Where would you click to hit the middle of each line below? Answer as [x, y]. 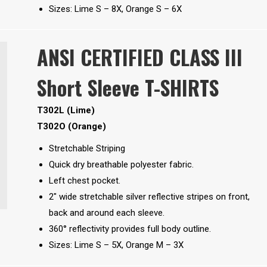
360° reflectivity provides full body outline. [130, 229]
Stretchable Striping [87, 149]
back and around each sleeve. [106, 213]
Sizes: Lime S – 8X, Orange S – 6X [115, 9]
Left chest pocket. [84, 181]
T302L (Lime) [66, 111]
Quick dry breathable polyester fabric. [121, 165]
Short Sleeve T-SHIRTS [128, 88]
